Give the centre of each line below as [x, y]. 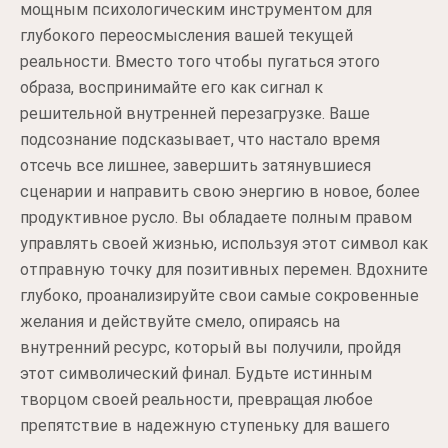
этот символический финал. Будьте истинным [196, 373]
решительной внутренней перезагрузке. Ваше [195, 113]
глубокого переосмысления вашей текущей [186, 35]
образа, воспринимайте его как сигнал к [171, 87]
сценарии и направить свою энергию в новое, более [220, 191]
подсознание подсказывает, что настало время [200, 139]
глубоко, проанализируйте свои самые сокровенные [219, 295]
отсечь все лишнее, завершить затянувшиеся [195, 165]
